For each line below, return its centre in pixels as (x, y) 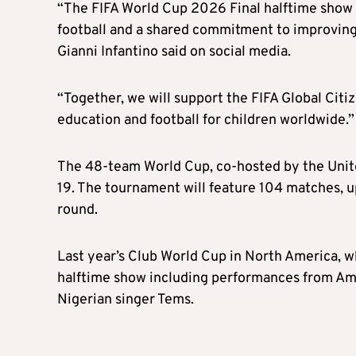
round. (77, 210)
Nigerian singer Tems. (126, 300)
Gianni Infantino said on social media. (174, 52)
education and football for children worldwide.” (206, 120)
